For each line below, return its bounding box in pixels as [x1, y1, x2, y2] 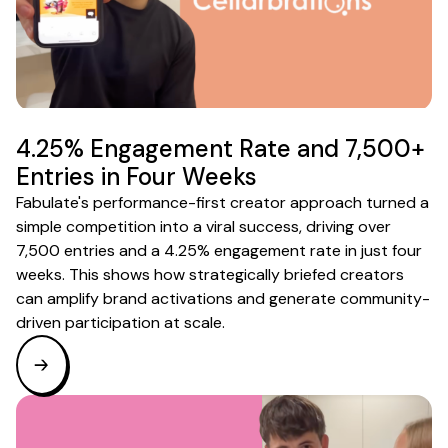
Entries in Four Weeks [16, 160, 257, 192]
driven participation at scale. [16, 311, 225, 333]
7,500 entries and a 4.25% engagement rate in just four [16, 239, 422, 261]
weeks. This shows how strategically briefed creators [16, 263, 404, 285]
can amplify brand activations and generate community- [16, 287, 430, 309]
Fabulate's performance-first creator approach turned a [16, 191, 429, 213]
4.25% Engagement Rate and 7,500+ [16, 132, 425, 164]
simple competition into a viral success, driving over [16, 215, 391, 237]
